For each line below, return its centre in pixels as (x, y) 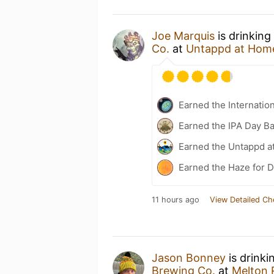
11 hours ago (176, 200)
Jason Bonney (189, 258)
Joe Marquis (183, 36)
